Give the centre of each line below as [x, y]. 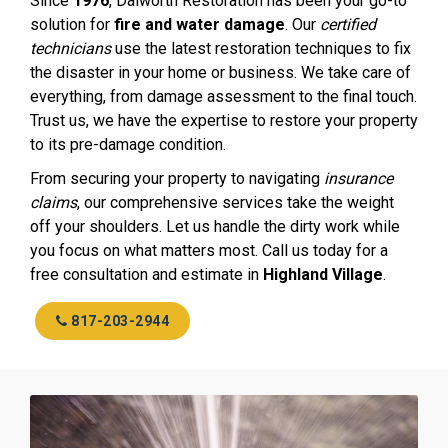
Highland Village [323, 274]
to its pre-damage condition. [128, 144]
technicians [70, 48]
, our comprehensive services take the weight [235, 202]
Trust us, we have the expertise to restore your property [224, 120]
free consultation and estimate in [146, 274]
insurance [358, 178]
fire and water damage [199, 24]
